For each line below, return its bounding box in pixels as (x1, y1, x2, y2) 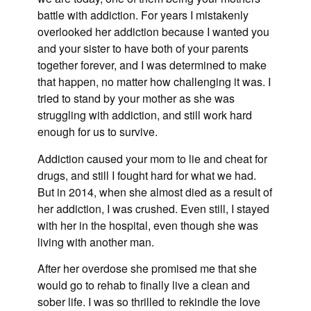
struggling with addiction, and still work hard (37, 107, 252, 124)
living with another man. (37, 233, 154, 250)
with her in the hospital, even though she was (37, 217, 258, 233)
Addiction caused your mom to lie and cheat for (37, 150, 267, 167)
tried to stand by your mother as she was (37, 90, 235, 107)
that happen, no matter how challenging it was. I (37, 74, 271, 90)
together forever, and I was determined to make (37, 57, 267, 74)
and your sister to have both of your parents (37, 40, 249, 57)
